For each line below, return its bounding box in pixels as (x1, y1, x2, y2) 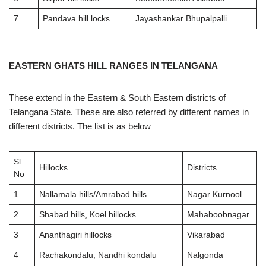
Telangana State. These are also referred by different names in (9, 107, 249, 117)
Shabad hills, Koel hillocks (39, 210, 136, 219)
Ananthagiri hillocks (39, 230, 112, 239)
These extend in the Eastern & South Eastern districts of (9, 93, 226, 103)
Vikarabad (186, 230, 225, 239)
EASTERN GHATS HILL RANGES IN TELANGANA (9, 61, 218, 71)
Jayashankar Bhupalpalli (135, 14, 227, 23)
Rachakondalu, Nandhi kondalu (39, 251, 157, 259)
